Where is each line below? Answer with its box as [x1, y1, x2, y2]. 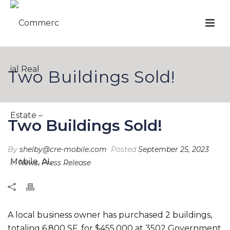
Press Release [42, 158, 91, 167]
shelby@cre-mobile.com [20, 145, 107, 154]
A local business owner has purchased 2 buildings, [8, 210, 212, 220]
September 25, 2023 [138, 145, 209, 154]
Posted [109, 145, 138, 154]
